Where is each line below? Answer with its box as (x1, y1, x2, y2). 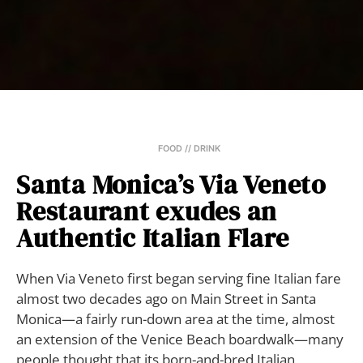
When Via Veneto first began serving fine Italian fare (16, 269, 341, 288)
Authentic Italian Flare (16, 220, 289, 257)
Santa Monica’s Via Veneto (16, 167, 326, 203)
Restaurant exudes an (16, 194, 277, 230)
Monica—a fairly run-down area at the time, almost (16, 310, 335, 329)
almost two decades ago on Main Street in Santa (16, 289, 316, 309)
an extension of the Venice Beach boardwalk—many (16, 330, 344, 349)
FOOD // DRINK (158, 143, 220, 155)
